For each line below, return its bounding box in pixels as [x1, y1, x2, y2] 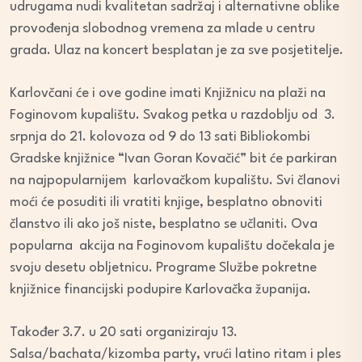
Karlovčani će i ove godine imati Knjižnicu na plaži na [10, 86, 326, 101]
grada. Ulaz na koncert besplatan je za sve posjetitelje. [10, 44, 343, 58]
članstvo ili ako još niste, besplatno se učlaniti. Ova [10, 217, 318, 232]
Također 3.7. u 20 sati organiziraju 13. [10, 326, 238, 340]
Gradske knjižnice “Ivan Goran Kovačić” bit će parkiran [10, 152, 337, 166]
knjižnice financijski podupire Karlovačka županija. [10, 283, 311, 297]
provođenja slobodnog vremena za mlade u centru [10, 22, 315, 36]
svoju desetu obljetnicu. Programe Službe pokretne [10, 261, 317, 276]
